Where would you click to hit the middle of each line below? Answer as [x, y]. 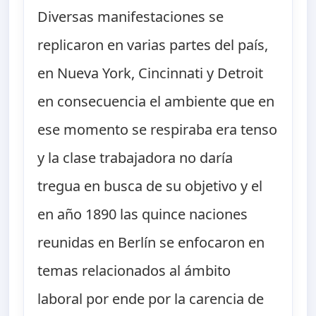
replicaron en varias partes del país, [153, 45]
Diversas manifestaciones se [131, 17]
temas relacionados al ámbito [134, 271]
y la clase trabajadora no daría [135, 158]
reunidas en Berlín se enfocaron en [151, 243]
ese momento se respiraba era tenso [158, 130]
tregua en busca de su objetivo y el [150, 186]
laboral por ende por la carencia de [151, 299]
